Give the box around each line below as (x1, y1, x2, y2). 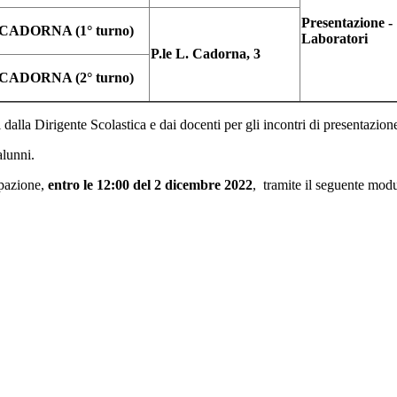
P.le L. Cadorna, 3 (151, 46, 261, 62)
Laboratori (301, 31, 371, 47)
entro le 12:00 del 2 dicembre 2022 (48, 177, 253, 193)
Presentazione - (301, 15, 393, 31)
